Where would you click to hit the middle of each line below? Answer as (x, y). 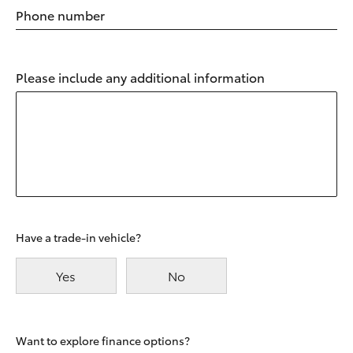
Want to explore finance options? (103, 341)
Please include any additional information (140, 77)
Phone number (60, 15)
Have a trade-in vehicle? (78, 238)
